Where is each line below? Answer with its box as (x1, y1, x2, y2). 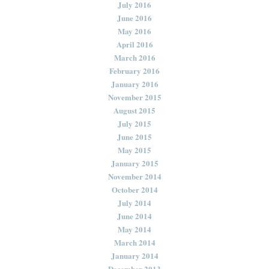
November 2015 (107, 91, 162, 103)
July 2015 (118, 117, 151, 129)
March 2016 (113, 51, 156, 63)
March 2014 (113, 236, 156, 248)
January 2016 (110, 77, 159, 89)
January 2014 (110, 249, 159, 261)
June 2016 (117, 11, 152, 23)
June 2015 (117, 130, 152, 142)
